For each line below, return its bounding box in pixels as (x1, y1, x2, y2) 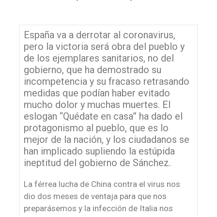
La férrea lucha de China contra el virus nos (24, 179, 180, 189)
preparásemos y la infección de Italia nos (24, 203, 173, 213)
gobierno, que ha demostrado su (24, 63, 161, 76)
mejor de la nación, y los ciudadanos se (24, 133, 189, 145)
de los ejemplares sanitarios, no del (24, 52, 174, 64)
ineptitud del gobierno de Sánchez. (24, 156, 171, 169)
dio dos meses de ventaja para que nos (24, 191, 167, 201)
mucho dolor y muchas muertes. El (24, 98, 170, 110)
